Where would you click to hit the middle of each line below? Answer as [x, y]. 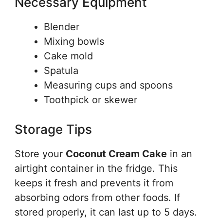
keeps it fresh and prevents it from [94, 183]
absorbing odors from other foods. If [97, 198]
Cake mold [68, 56]
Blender [62, 27]
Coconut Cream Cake [116, 154]
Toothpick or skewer [91, 100]
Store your [40, 154]
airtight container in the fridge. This [96, 168]
